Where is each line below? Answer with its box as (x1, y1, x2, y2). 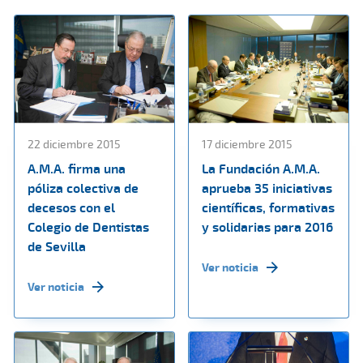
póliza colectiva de (28, 178, 139, 197)
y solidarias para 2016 (202, 217, 333, 236)
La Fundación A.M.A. (202, 159, 320, 177)
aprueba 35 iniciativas (202, 178, 332, 197)
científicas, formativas (202, 198, 335, 216)
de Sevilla (28, 237, 86, 255)
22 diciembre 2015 (28, 135, 121, 152)
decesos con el (28, 198, 115, 216)
